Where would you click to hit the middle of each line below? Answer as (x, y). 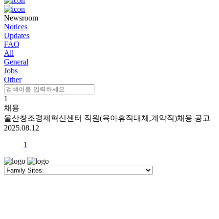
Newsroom (21, 18)
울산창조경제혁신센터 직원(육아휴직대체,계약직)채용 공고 (107, 118)
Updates (17, 35)
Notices (16, 27)
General (16, 62)
